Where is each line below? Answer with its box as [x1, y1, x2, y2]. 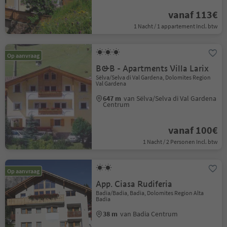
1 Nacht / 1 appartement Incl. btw [133, 22, 218, 30]
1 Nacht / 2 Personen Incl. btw [142, 138, 218, 145]
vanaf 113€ [168, 8, 218, 21]
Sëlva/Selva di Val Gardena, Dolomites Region [96, 73, 211, 81]
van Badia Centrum [120, 209, 178, 218]
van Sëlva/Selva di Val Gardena [124, 94, 217, 103]
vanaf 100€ [168, 124, 218, 136]
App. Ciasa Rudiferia [96, 179, 173, 190]
